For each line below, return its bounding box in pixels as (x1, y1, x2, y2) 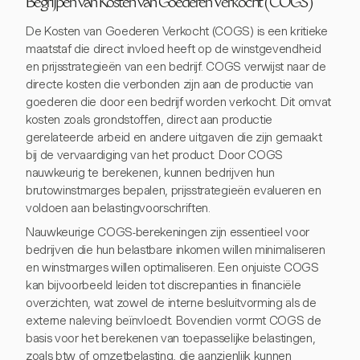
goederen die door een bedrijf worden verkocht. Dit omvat (26, 95, 332, 109)
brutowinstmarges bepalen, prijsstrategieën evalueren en (26, 183, 321, 198)
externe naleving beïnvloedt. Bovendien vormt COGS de (26, 313, 321, 328)
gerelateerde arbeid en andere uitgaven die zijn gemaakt (26, 130, 322, 145)
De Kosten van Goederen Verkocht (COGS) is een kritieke (26, 24, 328, 39)
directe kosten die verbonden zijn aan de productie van (26, 77, 313, 92)
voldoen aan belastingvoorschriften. (26, 201, 211, 215)
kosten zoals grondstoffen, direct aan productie (26, 112, 272, 127)
